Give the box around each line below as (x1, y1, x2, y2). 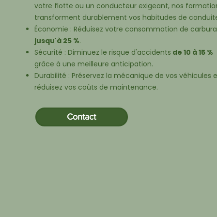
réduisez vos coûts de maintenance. (34, 82, 158, 92)
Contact (67, 112, 96, 122)
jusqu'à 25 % (34, 36, 79, 46)
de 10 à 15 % (170, 47, 213, 57)
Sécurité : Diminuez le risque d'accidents (34, 47, 171, 57)
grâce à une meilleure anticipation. (34, 59, 153, 69)
